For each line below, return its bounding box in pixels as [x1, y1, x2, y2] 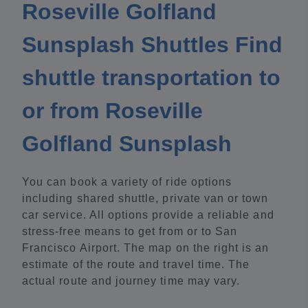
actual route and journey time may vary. [22, 275, 241, 287]
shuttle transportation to [22, 65, 280, 91]
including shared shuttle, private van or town [22, 192, 269, 205]
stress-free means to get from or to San [22, 225, 238, 238]
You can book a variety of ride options [22, 176, 232, 188]
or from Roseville [22, 98, 203, 124]
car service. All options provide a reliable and [22, 209, 274, 221]
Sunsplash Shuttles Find [22, 32, 283, 58]
